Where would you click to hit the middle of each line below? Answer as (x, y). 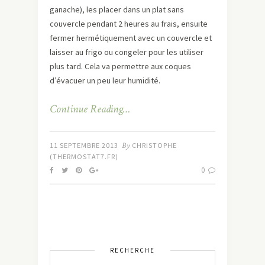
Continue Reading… (90, 109)
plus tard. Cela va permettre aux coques (120, 66)
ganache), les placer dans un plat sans (117, 9)
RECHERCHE (132, 250)
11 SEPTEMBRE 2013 (84, 145)
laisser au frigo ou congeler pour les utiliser (127, 52)
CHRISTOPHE (154, 145)
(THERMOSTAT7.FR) (84, 156)
